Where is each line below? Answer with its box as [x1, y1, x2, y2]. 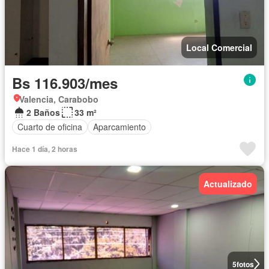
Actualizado [204, 177, 252, 190]
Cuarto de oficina [17, 121, 82, 133]
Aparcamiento [93, 121, 146, 133]
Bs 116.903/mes [12, 72, 118, 93]
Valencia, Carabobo [19, 92, 98, 105]
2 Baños [26, 106, 60, 118]
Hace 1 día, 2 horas [12, 143, 77, 154]
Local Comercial [186, 41, 252, 53]
